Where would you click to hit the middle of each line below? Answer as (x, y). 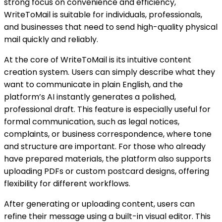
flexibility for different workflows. (67, 183)
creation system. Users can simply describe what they (110, 72)
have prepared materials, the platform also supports (108, 159)
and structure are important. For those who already (105, 146)
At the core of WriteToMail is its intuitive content (98, 59)
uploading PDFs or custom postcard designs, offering (107, 171)
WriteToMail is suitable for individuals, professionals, (103, 14)
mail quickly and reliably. (51, 39)
